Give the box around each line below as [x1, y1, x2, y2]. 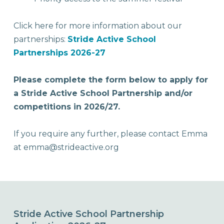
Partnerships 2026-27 [13, 48, 105, 58]
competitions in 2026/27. [13, 102, 122, 112]
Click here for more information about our [13, 21, 182, 31]
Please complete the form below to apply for [13, 75, 208, 85]
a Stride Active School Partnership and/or [13, 88, 192, 98]
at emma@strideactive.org [13, 142, 119, 152]
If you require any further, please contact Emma [13, 129, 207, 139]
